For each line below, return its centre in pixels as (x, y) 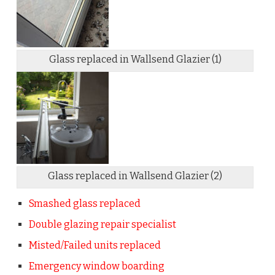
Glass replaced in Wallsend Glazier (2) (135, 176)
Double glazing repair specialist (102, 225)
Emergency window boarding (96, 266)
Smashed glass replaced (84, 204)
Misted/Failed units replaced (95, 246)
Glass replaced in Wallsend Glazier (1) (135, 60)
